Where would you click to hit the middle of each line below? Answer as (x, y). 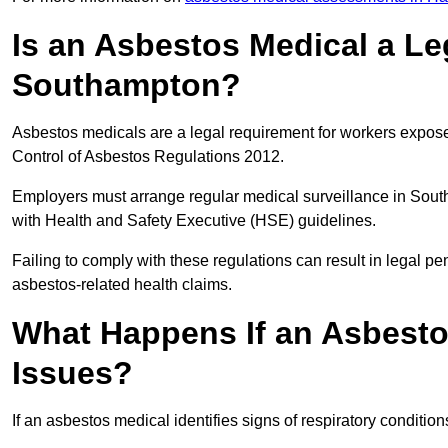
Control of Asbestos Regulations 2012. (150, 157)
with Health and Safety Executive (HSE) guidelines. (196, 221)
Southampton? (126, 85)
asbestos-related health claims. (122, 285)
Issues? (72, 373)
